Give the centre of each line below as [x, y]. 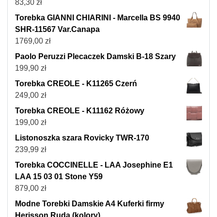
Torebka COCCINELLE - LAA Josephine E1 [94, 165]
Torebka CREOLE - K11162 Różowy [80, 111]
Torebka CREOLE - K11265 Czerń [76, 84]
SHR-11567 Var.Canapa [57, 30]
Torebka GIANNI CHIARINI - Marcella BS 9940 [98, 18]
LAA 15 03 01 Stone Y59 [59, 177]
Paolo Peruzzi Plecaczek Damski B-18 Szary [95, 57]
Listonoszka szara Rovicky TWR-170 [82, 138]
